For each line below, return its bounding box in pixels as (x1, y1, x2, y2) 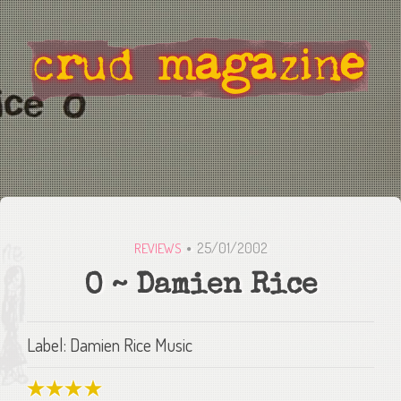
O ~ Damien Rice (84, 272, 317, 302)
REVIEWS (133, 240, 182, 257)
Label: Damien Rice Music (27, 333, 192, 356)
